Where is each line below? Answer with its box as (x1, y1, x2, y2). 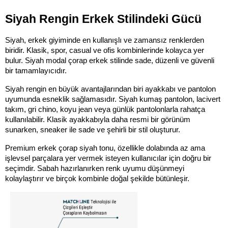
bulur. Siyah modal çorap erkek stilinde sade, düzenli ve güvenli (5, 56, 214, 65)
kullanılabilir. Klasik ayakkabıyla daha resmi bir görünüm (5, 115, 190, 124)
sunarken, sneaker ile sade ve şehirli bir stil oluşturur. (5, 125, 180, 134)
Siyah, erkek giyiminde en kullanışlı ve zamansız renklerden (5, 36, 204, 44)
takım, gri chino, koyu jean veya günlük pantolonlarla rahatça (5, 105, 205, 113)
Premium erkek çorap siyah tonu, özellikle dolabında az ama (5, 144, 205, 152)
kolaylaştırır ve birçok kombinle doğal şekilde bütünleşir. (5, 174, 189, 183)
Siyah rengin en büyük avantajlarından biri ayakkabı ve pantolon (5, 84, 216, 93)
